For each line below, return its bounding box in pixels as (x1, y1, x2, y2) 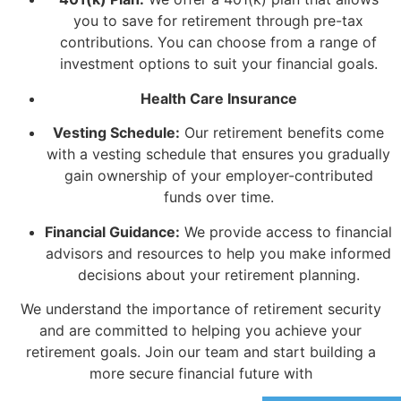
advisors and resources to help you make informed (46, 243, 391, 262)
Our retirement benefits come (180, 124, 384, 142)
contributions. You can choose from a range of (60, 33, 377, 52)
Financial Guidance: (45, 222, 180, 241)
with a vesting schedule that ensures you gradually (47, 145, 390, 164)
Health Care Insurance (140, 89, 297, 107)
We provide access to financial (180, 222, 392, 241)
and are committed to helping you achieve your (39, 320, 362, 339)
